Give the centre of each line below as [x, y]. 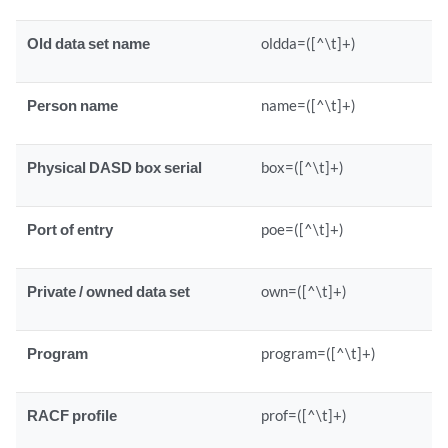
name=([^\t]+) [309, 105]
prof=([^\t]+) [304, 415]
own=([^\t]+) [304, 291]
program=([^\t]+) [319, 353]
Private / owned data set [109, 291]
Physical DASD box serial [115, 167]
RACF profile [72, 415]
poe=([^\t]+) [303, 229]
